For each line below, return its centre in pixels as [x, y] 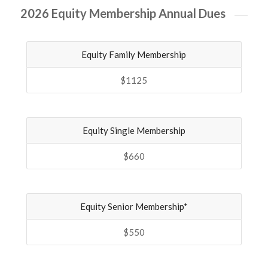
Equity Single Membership [134, 131]
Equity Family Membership [134, 55]
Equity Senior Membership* [134, 207]
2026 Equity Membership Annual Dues [123, 13]
